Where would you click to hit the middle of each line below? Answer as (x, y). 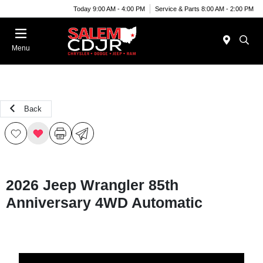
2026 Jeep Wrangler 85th (92, 185)
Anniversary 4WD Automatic (104, 203)
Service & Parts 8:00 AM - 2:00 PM (204, 9)
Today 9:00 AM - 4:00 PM (109, 9)
